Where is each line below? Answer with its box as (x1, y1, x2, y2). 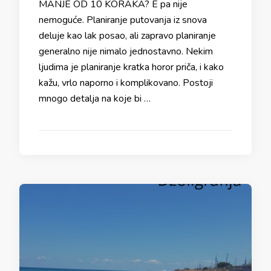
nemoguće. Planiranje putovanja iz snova (39, 13, 207, 27)
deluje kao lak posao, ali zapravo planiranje (39, 29, 216, 42)
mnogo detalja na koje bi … (39, 92, 151, 105)
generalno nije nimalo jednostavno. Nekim (39, 45, 213, 58)
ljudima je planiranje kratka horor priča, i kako (39, 60, 224, 74)
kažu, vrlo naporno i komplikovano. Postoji (39, 76, 213, 90)
